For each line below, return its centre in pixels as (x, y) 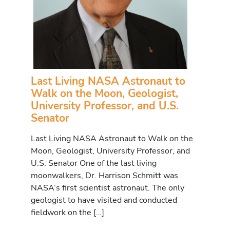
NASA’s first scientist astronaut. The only (108, 187)
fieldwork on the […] (68, 212)
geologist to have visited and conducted (104, 200)
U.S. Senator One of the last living (94, 163)
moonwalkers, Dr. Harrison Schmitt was (104, 175)
